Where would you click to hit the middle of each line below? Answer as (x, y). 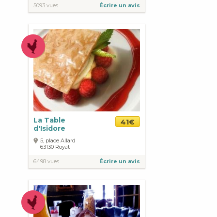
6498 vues (46, 161)
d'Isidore (49, 128)
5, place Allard (58, 140)
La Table (49, 120)
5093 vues (46, 5)
